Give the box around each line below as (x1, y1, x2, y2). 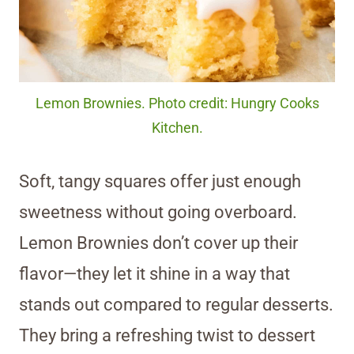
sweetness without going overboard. (19, 202, 297, 223)
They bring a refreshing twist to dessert (19, 326, 315, 346)
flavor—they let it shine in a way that (19, 264, 290, 284)
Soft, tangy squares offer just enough (19, 171, 301, 192)
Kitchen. (151, 120, 203, 137)
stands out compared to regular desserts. (19, 295, 333, 315)
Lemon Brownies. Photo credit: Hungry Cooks (35, 96, 319, 112)
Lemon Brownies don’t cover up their (19, 233, 298, 254)
